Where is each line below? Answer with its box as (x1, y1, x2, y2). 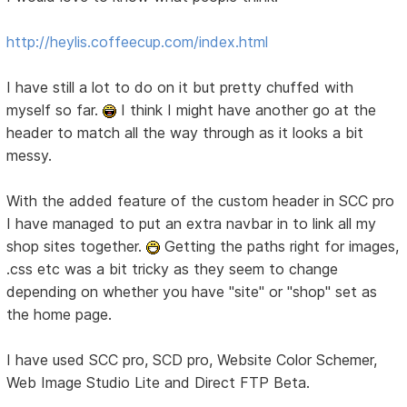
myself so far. (6, 100, 104, 119)
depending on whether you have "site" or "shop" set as (6, 282, 378, 301)
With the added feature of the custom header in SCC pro (6, 191, 395, 210)
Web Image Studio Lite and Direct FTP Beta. (6, 372, 311, 392)
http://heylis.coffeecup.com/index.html (6, 32, 269, 51)
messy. (6, 145, 53, 164)
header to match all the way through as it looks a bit (6, 123, 364, 142)
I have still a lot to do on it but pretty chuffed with (6, 77, 354, 96)
